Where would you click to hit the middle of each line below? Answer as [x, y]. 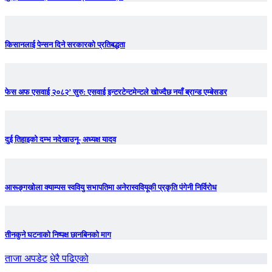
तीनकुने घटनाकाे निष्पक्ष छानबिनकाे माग [58, 235]
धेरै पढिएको [69, 259]
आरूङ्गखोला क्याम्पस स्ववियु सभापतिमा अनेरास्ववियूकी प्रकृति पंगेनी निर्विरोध [111, 187]
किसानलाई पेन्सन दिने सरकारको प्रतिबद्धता [65, 44]
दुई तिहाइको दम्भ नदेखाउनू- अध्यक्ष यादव [60, 140]
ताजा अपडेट [26, 259]
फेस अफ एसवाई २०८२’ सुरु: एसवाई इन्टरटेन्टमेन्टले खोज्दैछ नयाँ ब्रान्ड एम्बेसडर [116, 92]
